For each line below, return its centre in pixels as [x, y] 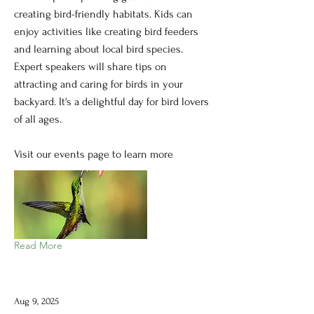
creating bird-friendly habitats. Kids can [103, 14]
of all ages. [38, 119]
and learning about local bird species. [98, 49]
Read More [38, 245]
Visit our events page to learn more [94, 154]
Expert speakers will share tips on [90, 66]
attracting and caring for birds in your [98, 84]
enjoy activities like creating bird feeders [106, 31]
